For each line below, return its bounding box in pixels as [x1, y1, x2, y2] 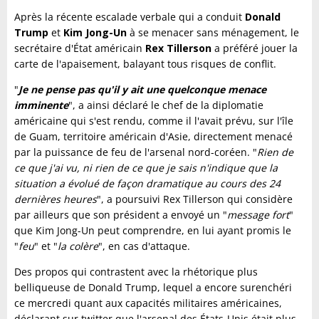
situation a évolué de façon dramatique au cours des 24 [14, 177, 281, 190]
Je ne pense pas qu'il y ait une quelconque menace [19, 83, 266, 96]
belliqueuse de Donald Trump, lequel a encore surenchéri [14, 281, 292, 294]
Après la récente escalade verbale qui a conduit [14, 10, 245, 23]
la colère [58, 239, 98, 253]
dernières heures [14, 192, 97, 206]
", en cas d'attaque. [98, 239, 190, 253]
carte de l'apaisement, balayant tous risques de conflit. [14, 57, 276, 70]
